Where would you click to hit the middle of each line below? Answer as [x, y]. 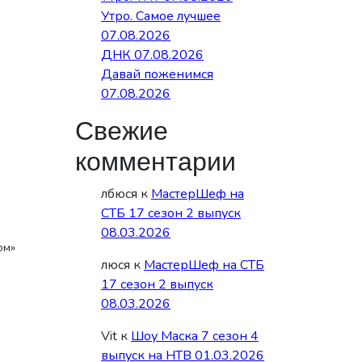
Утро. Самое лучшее [161, 16]
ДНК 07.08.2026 [152, 55]
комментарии [156, 162]
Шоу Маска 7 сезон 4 [195, 336]
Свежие [122, 131]
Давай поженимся [157, 74]
